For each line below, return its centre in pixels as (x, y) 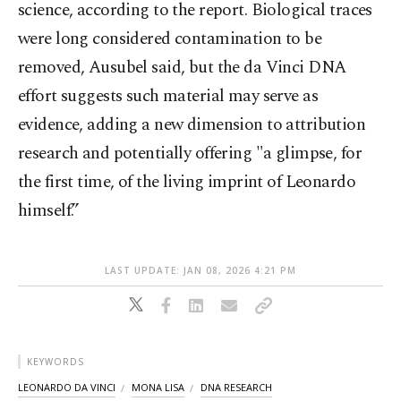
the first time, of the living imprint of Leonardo (187, 183)
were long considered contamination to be (170, 39)
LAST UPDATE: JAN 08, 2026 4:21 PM (200, 271)
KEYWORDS (55, 362)
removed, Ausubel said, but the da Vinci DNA (182, 68)
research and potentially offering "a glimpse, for (190, 154)
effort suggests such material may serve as (168, 97)
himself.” (49, 211)
